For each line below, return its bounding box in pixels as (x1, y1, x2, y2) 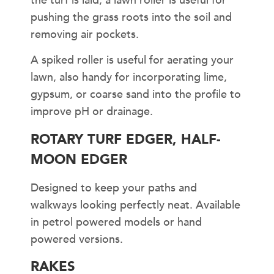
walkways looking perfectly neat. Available (31, 197, 240, 213)
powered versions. (31, 231, 123, 247)
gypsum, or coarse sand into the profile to (31, 87, 241, 103)
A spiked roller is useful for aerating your (31, 53, 234, 68)
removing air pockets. (31, 26, 139, 42)
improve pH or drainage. (31, 104, 153, 120)
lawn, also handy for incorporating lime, (31, 70, 227, 86)
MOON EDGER (31, 150, 127, 169)
